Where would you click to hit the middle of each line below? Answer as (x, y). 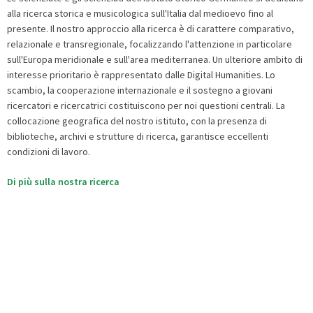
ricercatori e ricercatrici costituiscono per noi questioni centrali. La (146, 105)
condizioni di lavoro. (49, 151)
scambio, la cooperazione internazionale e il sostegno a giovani (140, 90)
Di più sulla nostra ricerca (63, 181)
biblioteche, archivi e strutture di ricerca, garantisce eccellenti (138, 136)
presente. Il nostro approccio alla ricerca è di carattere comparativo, (151, 28)
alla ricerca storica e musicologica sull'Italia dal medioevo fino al (140, 13)
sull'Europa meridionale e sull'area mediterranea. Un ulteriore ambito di (155, 59)
